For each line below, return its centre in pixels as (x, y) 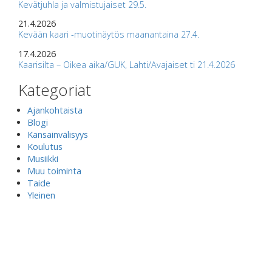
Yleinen (41, 195)
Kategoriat (55, 90)
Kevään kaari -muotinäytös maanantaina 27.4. (109, 35)
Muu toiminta (54, 171)
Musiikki (43, 158)
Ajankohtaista (55, 110)
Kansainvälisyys (58, 134)
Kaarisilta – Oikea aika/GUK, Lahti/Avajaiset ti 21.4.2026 (127, 64)
